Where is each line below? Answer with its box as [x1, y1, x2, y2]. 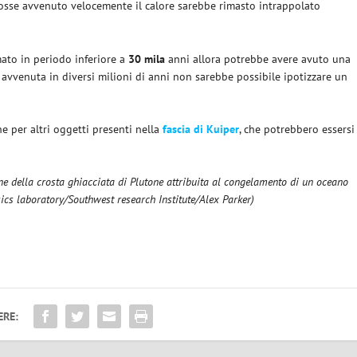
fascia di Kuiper [163, 121, 240, 136]
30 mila [128, 51, 166, 66]
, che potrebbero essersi [239, 121, 355, 136]
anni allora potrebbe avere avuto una [165, 51, 351, 66]
